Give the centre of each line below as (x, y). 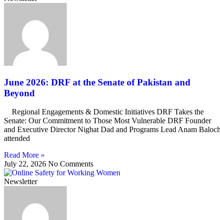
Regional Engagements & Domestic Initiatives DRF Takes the (104, 112)
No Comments (71, 164)
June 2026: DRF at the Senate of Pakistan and (97, 82)
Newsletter (21, 182)
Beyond (19, 93)
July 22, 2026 (26, 164)
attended (17, 138)
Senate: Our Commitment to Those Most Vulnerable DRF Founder (108, 121)
